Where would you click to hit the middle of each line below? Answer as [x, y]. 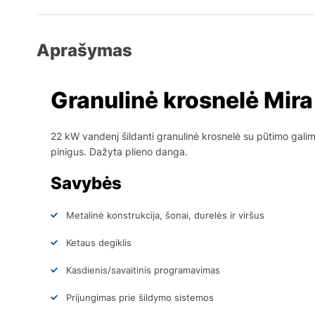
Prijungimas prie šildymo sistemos [140, 297]
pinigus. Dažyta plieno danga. [119, 151]
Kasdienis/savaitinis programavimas [143, 270]
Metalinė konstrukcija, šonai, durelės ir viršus [165, 215]
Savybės [86, 183]
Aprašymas [84, 50]
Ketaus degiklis [99, 242]
